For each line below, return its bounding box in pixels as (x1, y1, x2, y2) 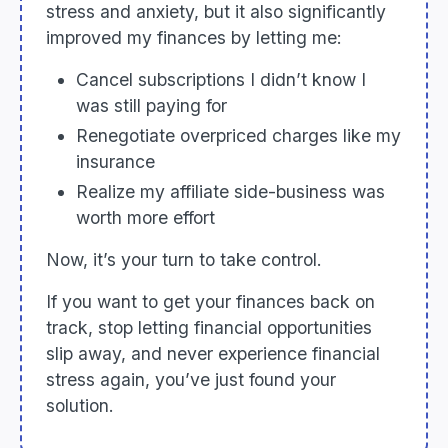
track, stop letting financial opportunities (46, 317, 372, 339)
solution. (46, 395, 114, 417)
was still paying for (76, 95, 227, 117)
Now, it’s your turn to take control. (46, 249, 322, 271)
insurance (76, 151, 155, 173)
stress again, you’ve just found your (46, 369, 336, 391)
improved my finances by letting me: (46, 27, 342, 49)
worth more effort (76, 207, 215, 229)
